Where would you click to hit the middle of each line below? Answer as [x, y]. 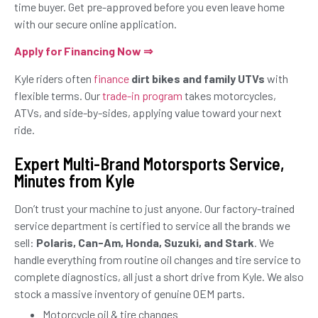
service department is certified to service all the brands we [152, 225]
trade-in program [142, 95]
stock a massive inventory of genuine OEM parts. [130, 293]
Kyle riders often [54, 78]
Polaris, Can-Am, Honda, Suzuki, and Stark [145, 242]
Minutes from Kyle [75, 180]
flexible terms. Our [58, 95]
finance [113, 78]
